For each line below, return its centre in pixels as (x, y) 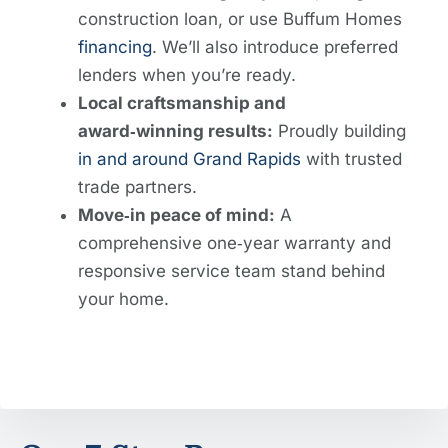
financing (115, 46)
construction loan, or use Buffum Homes (240, 18)
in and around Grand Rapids (190, 158)
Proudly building (340, 130)
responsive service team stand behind (232, 270)
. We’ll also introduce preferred (275, 46)
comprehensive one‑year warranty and (235, 242)
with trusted (352, 158)
